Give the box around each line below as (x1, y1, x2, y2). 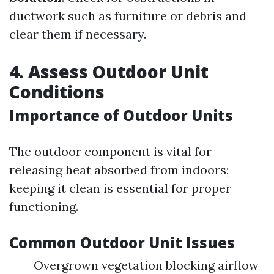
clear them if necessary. (9, 26, 146, 42)
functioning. (9, 199, 78, 214)
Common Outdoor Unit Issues (9, 232, 235, 253)
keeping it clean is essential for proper (9, 180, 231, 196)
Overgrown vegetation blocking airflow (34, 257, 259, 273)
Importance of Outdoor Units (9, 105, 233, 125)
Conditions (9, 80, 105, 103)
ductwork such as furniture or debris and (9, 8, 246, 23)
